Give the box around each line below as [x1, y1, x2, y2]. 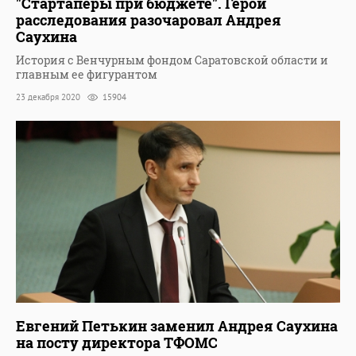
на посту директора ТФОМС [16, 333, 218, 353]
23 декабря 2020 [16, 91, 83, 103]
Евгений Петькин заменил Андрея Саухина [16, 316, 338, 336]
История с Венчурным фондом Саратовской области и [16, 52, 328, 68]
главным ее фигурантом [16, 67, 157, 83]
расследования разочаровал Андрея [16, 10, 281, 30]
